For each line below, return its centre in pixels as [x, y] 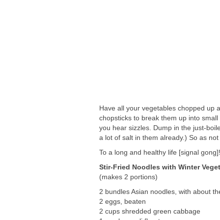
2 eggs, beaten [123, 201]
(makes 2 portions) [128, 177]
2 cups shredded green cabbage [150, 211]
